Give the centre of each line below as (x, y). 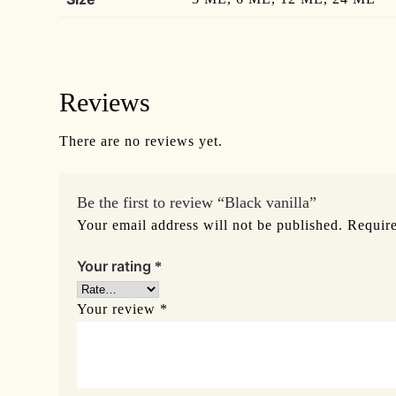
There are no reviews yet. (141, 141)
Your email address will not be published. (210, 225)
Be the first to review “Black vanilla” (197, 202)
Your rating (116, 266)
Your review (119, 308)
